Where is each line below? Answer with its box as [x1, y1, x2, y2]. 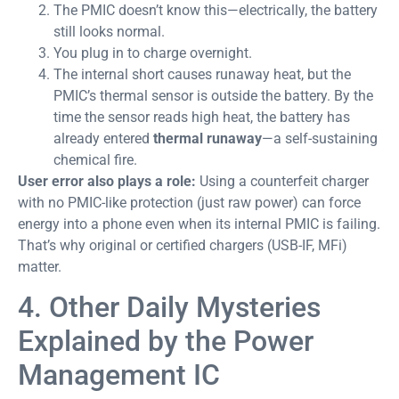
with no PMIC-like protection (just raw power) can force [18, 193, 361, 211]
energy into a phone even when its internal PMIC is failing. [18, 215, 380, 232]
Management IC [18, 358, 220, 393]
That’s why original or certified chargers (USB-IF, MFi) [18, 236, 347, 254]
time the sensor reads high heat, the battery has [53, 108, 350, 126]
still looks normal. [53, 22, 165, 40]
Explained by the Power [18, 324, 313, 359]
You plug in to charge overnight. [53, 44, 252, 61]
